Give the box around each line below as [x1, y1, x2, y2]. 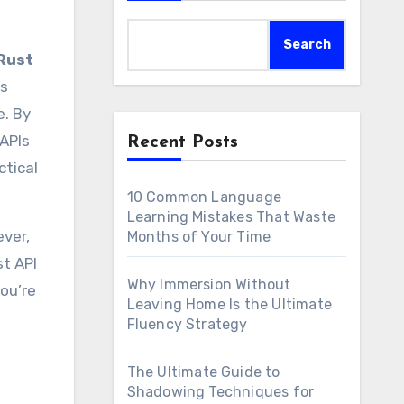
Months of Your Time [126, 228, 271, 245]
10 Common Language [126, 188, 282, 206]
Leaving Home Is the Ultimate [126, 296, 333, 313]
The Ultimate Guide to [126, 363, 280, 381]
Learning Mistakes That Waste [126, 208, 336, 225]
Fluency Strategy [126, 316, 248, 333]
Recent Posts [126, 133, 238, 151]
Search [283, 37, 331, 52]
